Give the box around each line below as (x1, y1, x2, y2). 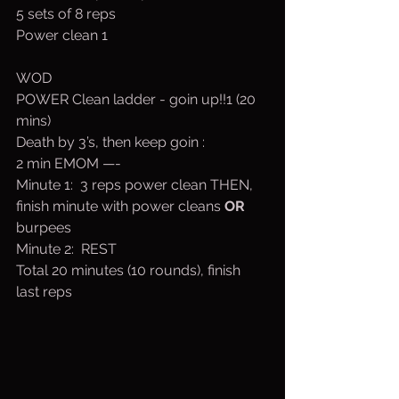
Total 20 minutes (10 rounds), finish (16, 262, 244, 279)
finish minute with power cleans (16, 198, 224, 215)
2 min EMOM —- (16, 155, 121, 172)
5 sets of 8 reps (16, 5, 116, 22)
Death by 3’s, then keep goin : (16, 134, 205, 151)
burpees (16, 219, 71, 236)
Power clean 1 (16, 27, 108, 44)
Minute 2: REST (16, 240, 117, 257)
